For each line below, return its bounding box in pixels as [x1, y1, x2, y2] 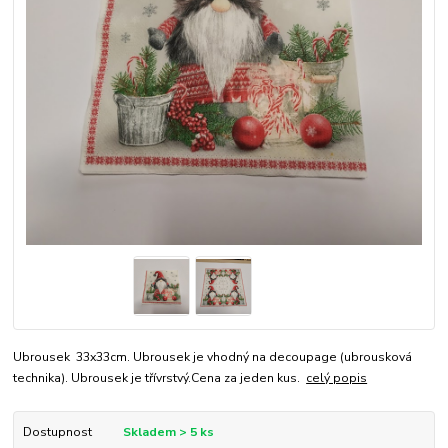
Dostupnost [22, 424, 92, 441]
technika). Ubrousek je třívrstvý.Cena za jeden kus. [13, 370, 307, 387]
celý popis [306, 370, 368, 387]
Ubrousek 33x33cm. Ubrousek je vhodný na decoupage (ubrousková [13, 349, 413, 366]
